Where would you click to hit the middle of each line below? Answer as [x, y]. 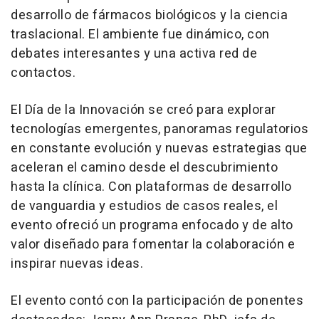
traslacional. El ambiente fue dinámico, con [140, 35]
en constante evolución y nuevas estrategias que [159, 148]
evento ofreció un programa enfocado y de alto [152, 225]
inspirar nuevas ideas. [77, 264]
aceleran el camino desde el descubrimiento [144, 168]
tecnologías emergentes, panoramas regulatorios [159, 129]
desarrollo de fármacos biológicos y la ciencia [149, 15]
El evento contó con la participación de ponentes [157, 301]
